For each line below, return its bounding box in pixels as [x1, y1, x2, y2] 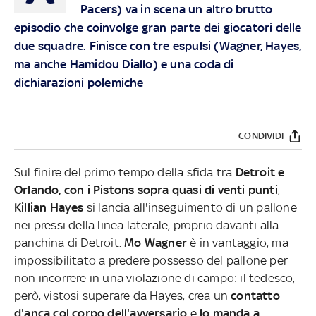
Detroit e [235, 164, 285, 179]
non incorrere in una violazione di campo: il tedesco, [14, 270, 296, 285]
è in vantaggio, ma [187, 235, 288, 250]
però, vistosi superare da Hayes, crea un [14, 288, 231, 303]
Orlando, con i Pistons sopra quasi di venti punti [14, 182, 278, 197]
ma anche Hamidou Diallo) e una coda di [14, 56, 234, 71]
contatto [231, 288, 280, 303]
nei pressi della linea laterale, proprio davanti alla [14, 217, 279, 232]
